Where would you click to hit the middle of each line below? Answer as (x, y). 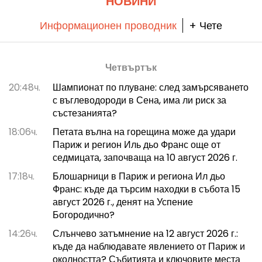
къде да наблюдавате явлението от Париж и (149, 247)
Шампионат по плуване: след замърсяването (150, 88)
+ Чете (206, 26)
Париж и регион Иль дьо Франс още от (136, 145)
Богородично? (83, 215)
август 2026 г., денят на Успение (123, 202)
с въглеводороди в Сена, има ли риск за (139, 101)
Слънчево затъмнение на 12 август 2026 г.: (145, 234)
